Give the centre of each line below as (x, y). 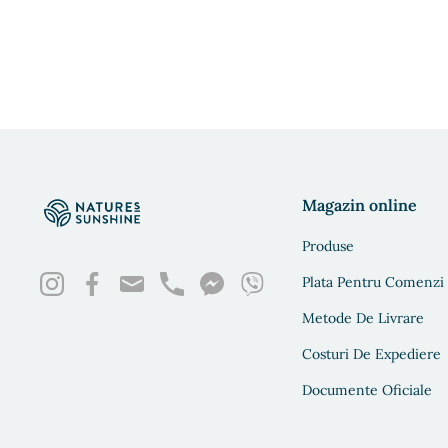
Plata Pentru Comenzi (373, 282)
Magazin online (359, 205)
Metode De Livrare (363, 318)
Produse (328, 246)
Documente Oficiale (367, 390)
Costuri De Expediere (371, 354)
